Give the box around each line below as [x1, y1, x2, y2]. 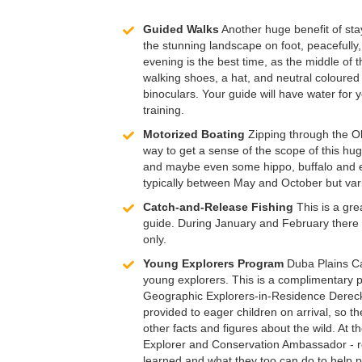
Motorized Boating [143, 127, 245, 141]
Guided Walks [143, 22, 219, 36]
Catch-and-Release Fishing [143, 200, 293, 213]
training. [143, 103, 184, 116]
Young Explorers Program [143, 256, 284, 270]
